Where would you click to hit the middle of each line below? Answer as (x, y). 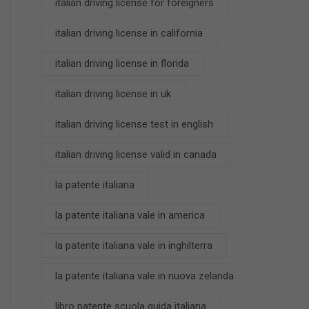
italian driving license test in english (134, 124)
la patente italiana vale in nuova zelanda (144, 276)
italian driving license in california (129, 33)
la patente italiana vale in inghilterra (134, 246)
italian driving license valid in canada (136, 154)
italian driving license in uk (113, 94)
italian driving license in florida (122, 63)
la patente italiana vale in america (130, 215)
